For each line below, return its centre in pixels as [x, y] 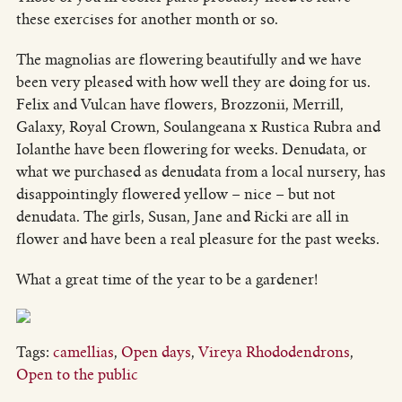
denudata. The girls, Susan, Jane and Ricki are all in [182, 216]
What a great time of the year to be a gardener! [166, 279]
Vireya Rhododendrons [274, 352]
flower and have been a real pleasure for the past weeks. [197, 239]
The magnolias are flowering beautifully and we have [188, 59]
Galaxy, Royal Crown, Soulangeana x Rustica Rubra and [198, 127]
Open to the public [77, 374]
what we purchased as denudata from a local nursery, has [201, 171]
